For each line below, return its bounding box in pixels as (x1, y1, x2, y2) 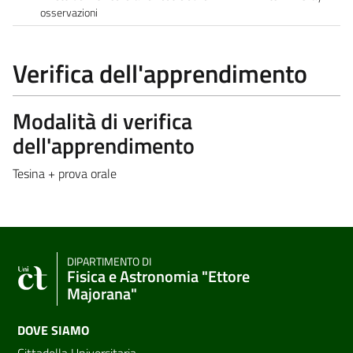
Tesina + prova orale (13, 163, 117, 183)
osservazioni (40, 3, 98, 21)
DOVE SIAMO (17, 320, 89, 340)
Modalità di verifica (13, 103, 192, 138)
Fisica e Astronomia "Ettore (67, 263, 250, 288)
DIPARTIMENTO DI (67, 252, 151, 270)
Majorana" (67, 281, 137, 306)
